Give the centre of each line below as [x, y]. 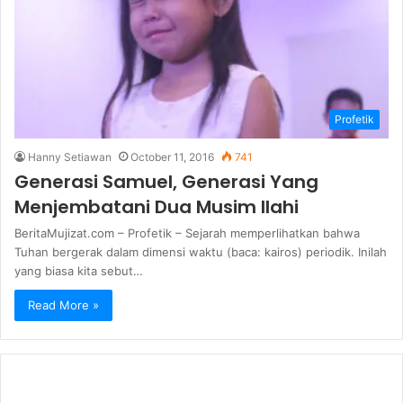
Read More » [63, 304]
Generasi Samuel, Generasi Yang [166, 181]
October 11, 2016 [172, 157]
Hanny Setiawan [70, 157]
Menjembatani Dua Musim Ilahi [157, 206]
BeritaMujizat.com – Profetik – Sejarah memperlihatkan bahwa [187, 233]
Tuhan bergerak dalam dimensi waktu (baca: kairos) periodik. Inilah [201, 251]
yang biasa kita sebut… [79, 270]
